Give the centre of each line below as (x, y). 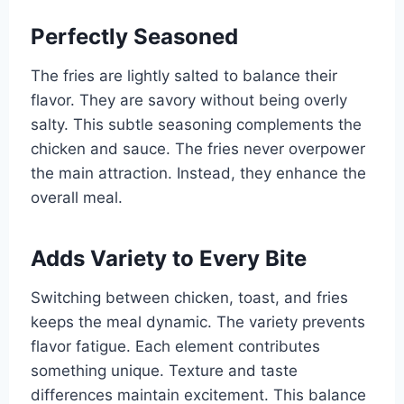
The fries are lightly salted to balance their (184, 75)
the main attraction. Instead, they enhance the (198, 173)
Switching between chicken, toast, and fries (189, 297)
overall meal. (76, 197)
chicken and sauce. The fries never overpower (197, 148)
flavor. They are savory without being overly (188, 100)
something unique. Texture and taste (164, 370)
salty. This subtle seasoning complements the (196, 124)
